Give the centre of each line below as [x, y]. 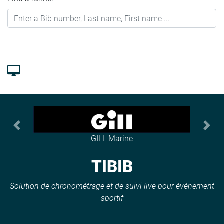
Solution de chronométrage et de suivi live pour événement [112, 186]
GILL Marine [112, 138]
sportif [112, 198]
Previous [31, 130]
